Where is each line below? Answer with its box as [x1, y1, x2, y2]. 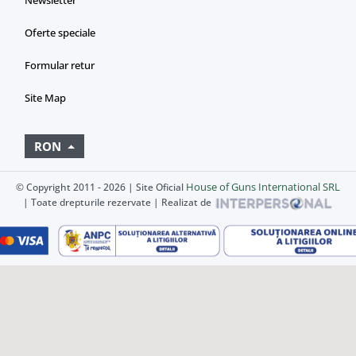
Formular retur [25, 58, 95, 73]
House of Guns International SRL [186, 180, 340, 195]
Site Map [25, 91, 66, 106]
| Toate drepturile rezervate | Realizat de [23, 195, 214, 210]
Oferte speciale [25, 25, 95, 41]
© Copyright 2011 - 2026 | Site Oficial [16, 180, 186, 195]
